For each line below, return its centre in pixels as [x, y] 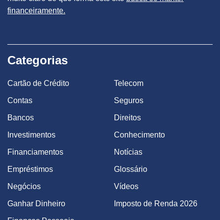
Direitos [127, 118]
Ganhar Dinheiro [36, 204]
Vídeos [126, 187]
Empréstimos [30, 169]
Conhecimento [139, 135]
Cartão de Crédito [38, 83]
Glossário [131, 169]
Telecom [129, 83]
